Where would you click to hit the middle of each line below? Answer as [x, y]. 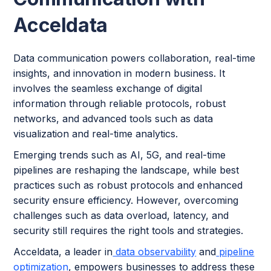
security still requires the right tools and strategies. [129, 231]
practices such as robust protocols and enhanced [128, 185]
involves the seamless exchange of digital [108, 89]
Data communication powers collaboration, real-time [135, 58]
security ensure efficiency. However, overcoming [126, 201]
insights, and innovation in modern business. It [119, 73]
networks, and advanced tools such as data [113, 119]
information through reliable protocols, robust [120, 104]
